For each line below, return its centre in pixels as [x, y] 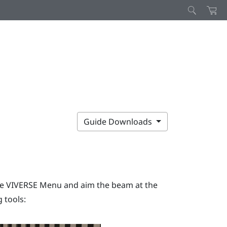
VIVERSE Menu [34, 185]
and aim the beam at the [109, 185]
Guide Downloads [119, 121]
